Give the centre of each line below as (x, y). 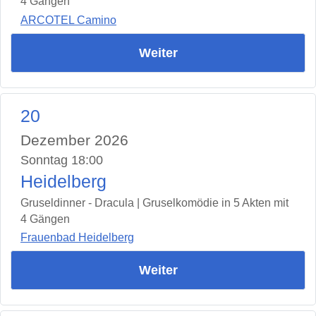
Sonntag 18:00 (62, 160)
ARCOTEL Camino (68, 20)
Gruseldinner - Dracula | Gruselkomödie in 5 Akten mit (154, 202)
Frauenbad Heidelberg (77, 238)
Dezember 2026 (74, 140)
